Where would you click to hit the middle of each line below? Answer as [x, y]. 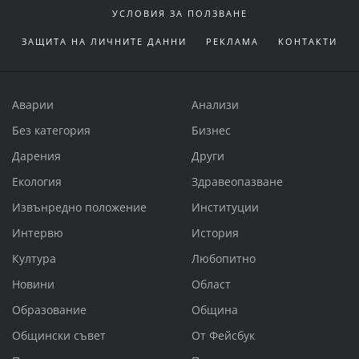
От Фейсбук [223, 336]
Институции [225, 208]
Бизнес [211, 131]
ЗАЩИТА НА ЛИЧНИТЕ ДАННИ [104, 42]
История [215, 233]
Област [211, 284]
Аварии [33, 105]
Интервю [38, 233]
